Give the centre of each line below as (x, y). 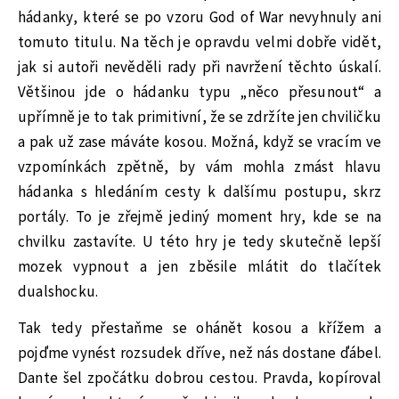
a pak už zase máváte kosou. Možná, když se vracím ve (199, 142)
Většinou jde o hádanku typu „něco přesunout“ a (199, 93)
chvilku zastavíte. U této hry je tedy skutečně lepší (199, 242)
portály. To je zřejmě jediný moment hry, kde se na (199, 217)
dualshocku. (58, 292)
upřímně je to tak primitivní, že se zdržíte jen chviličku (199, 118)
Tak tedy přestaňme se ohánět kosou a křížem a (199, 328)
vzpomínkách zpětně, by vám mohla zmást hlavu (199, 167)
